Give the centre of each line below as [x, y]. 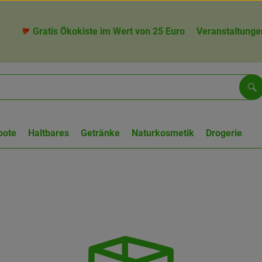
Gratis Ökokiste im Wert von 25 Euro [109, 31]
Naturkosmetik [163, 133]
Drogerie [224, 133]
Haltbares [49, 133]
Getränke [100, 133]
